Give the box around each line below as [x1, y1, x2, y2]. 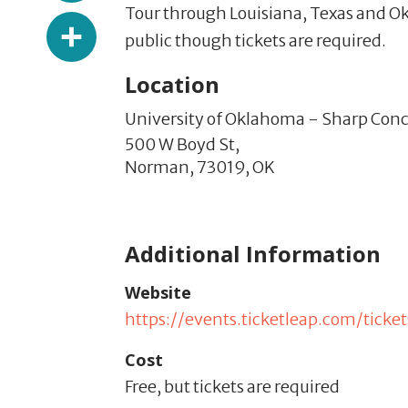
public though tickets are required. [125, 29, 386, 51]
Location [125, 68, 219, 99]
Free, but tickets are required [125, 375, 340, 397]
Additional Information [125, 238, 381, 269]
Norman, [125, 156, 194, 178]
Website [125, 280, 191, 303]
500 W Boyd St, [125, 133, 240, 155]
